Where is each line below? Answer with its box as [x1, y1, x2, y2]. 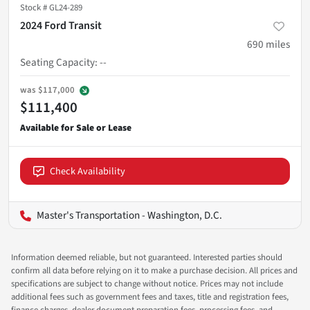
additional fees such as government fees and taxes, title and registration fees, [11, 290, 289, 303]
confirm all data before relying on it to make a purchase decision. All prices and [11, 264, 298, 277]
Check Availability [50, 163, 125, 179]
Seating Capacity [20, 54, 95, 70]
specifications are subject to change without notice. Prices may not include [11, 277, 283, 290]
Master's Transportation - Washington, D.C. [37, 207, 222, 223]
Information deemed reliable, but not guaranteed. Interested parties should [11, 250, 282, 264]
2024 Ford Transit [20, 17, 102, 33]
